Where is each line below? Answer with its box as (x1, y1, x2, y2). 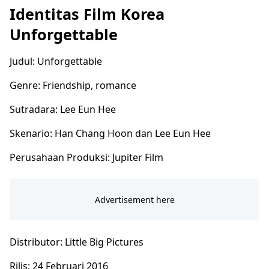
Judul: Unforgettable (10, 55, 102, 68)
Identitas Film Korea (10, 4, 165, 25)
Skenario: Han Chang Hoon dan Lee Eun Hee (10, 127, 211, 141)
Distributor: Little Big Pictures (10, 235, 144, 249)
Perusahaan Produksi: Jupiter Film (10, 151, 166, 165)
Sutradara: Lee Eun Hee (10, 103, 116, 116)
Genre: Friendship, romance (10, 79, 136, 92)
